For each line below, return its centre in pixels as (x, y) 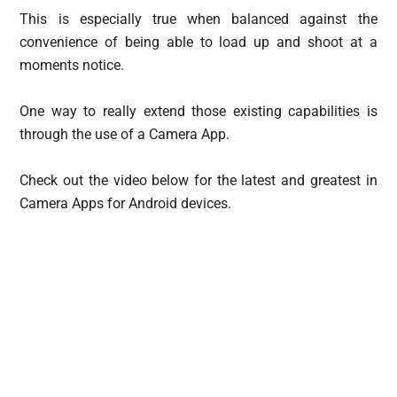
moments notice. (72, 66)
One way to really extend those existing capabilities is (198, 112)
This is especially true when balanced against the (198, 19)
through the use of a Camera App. (125, 135)
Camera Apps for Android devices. (126, 204)
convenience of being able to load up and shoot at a (198, 43)
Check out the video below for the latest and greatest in (198, 181)
